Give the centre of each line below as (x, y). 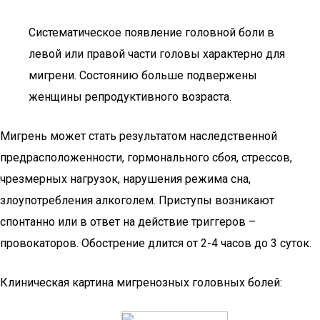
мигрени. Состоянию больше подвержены (143, 75)
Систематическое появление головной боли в (151, 32)
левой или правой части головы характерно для (157, 54)
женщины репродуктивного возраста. (130, 97)
